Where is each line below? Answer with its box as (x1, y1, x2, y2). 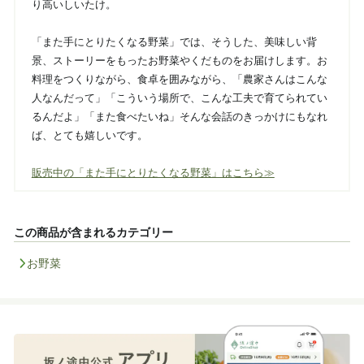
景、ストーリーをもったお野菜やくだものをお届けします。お (31, 54, 327, 67)
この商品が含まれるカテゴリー (13, 225, 173, 239)
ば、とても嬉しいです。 (31, 128, 148, 141)
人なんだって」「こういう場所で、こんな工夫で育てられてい (31, 91, 327, 104)
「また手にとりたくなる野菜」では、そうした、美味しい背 (31, 35, 317, 48)
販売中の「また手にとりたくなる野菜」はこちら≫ (31, 166, 275, 179)
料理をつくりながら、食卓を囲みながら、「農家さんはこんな (31, 72, 327, 85)
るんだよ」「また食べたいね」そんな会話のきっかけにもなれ (31, 110, 327, 123)
